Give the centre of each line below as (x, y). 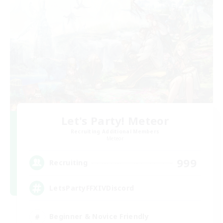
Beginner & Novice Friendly (99, 216)
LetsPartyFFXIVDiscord (92, 188)
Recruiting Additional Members (115, 131)
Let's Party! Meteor (115, 120)
